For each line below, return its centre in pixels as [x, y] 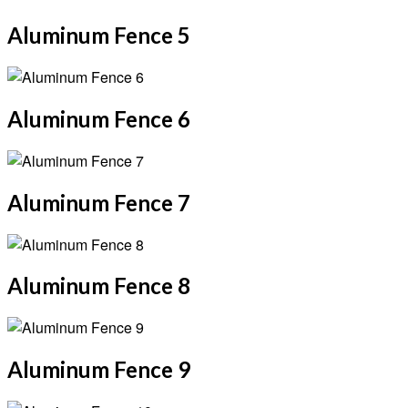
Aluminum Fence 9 [99, 370]
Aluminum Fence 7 [99, 202]
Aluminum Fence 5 [99, 36]
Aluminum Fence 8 [99, 286]
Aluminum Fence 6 [99, 118]
